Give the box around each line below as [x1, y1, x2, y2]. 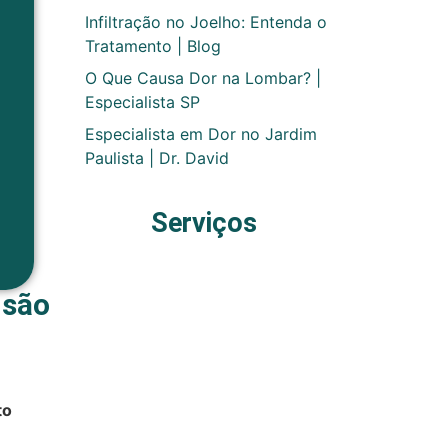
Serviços [150, 207, 257, 240]
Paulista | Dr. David [85, 148, 229, 169]
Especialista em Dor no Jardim [85, 124, 317, 145]
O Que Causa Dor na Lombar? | [85, 68, 321, 89]
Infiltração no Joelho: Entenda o [85, 12, 327, 33]
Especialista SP [85, 92, 200, 113]
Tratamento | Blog [85, 36, 221, 57]
